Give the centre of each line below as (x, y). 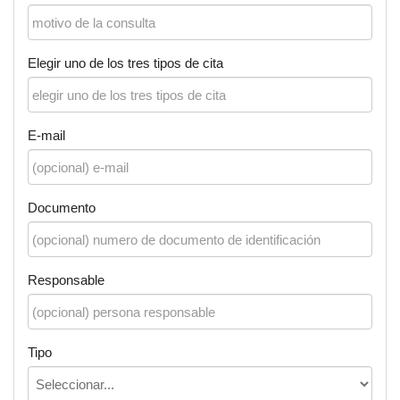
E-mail (46, 135)
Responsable (66, 280)
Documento (62, 208)
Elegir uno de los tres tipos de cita (125, 63)
